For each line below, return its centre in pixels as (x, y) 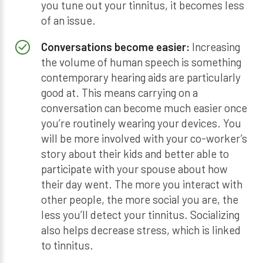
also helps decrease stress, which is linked (141, 230)
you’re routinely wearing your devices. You (141, 123)
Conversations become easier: (116, 47)
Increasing (216, 47)
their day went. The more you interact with (141, 184)
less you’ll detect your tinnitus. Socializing (140, 215)
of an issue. (68, 21)
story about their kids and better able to (135, 154)
